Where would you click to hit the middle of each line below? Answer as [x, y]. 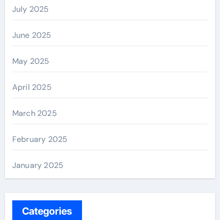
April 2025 [32, 87]
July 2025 [30, 9]
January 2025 [38, 165]
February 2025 [40, 139]
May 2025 [31, 61]
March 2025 [34, 113]
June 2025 [32, 35]
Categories [47, 211]
